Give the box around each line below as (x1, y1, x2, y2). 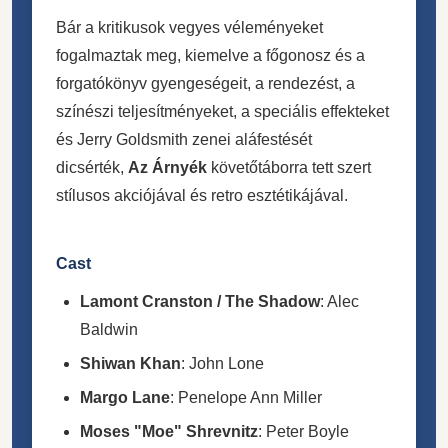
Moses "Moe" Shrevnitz (80, 422, 258, 440)
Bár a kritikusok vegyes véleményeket (56, 18, 323, 36)
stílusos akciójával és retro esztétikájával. (56, 186, 348, 204)
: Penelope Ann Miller (170, 388, 322, 406)
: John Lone (181, 354, 264, 372)
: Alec (320, 292, 359, 310)
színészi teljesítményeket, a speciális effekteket (56, 102, 389, 120)
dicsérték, (56, 158, 128, 176)
